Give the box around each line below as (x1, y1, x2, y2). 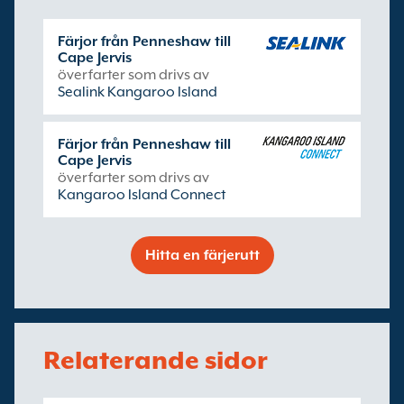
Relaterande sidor (43, 345, 268, 374)
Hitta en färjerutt (144, 247, 260, 263)
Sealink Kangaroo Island (58, 84, 217, 100)
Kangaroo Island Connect (58, 187, 225, 203)
